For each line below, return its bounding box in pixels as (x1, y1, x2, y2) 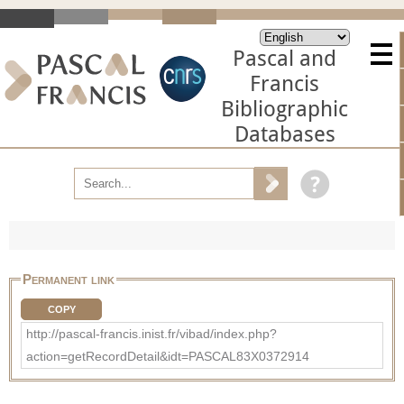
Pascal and (233, 46, 336, 71)
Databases (234, 122, 335, 147)
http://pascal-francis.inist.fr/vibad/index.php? (26, 326, 277, 341)
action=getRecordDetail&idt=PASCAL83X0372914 (26, 348, 309, 363)
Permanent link (23, 271, 115, 287)
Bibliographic (221, 96, 348, 122)
